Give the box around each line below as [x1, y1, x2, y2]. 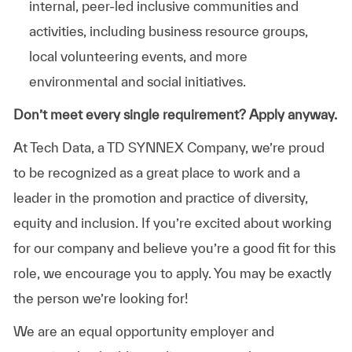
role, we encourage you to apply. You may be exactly [13, 265, 332, 280]
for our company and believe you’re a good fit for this [13, 240, 335, 255]
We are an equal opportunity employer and [13, 323, 274, 339]
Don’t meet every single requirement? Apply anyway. [13, 106, 337, 122]
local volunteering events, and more [28, 48, 247, 64]
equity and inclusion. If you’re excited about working [13, 214, 332, 230]
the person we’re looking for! [13, 290, 188, 306]
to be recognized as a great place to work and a [13, 164, 300, 180]
